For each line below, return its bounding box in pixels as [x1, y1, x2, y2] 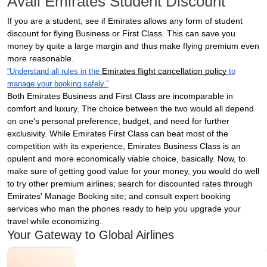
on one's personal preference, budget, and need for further [7, 116, 229, 126]
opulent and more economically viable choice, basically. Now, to [7, 154, 246, 163]
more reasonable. [7, 54, 74, 63]
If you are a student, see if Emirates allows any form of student [7, 16, 243, 26]
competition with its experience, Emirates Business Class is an [7, 141, 241, 151]
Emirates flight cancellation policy [102, 66, 226, 76]
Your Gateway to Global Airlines [7, 228, 174, 241]
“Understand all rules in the [7, 67, 102, 76]
